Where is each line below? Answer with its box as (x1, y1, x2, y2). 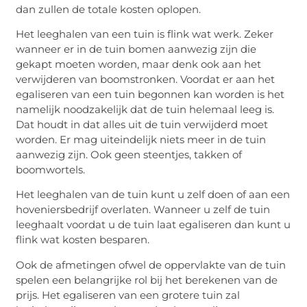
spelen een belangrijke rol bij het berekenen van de (16, 273, 278, 286)
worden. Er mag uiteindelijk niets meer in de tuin (16, 132, 267, 146)
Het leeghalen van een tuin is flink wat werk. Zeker (16, 27, 274, 40)
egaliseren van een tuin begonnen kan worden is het (16, 87, 285, 101)
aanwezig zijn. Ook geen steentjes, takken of (16, 147, 243, 161)
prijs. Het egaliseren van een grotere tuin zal (16, 288, 241, 302)
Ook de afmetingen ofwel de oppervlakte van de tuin (16, 258, 286, 271)
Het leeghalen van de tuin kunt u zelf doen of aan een (16, 188, 291, 201)
